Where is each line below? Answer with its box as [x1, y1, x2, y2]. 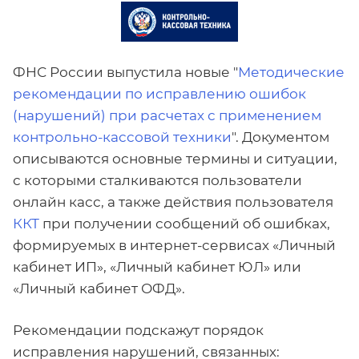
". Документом [232, 128, 329, 145]
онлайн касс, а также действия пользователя [13, 193, 333, 210]
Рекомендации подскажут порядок [13, 321, 264, 338]
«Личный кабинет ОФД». [13, 280, 185, 296]
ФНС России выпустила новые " [13, 63, 238, 80]
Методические [238, 63, 345, 80]
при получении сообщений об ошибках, [39, 215, 330, 232]
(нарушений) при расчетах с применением [13, 107, 321, 123]
